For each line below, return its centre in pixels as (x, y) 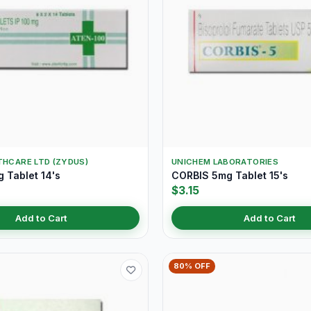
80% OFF (192, 266)
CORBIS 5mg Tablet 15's (230, 175)
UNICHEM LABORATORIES (225, 162)
